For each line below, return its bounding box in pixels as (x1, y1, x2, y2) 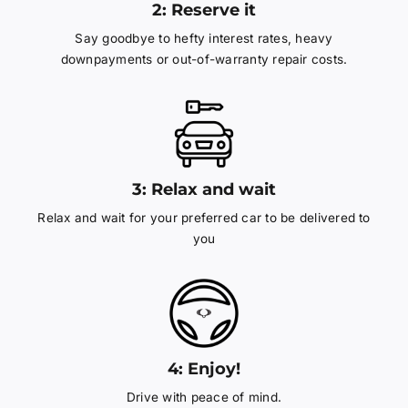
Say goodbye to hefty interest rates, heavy (75, 31, 333, 46)
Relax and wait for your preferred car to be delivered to (37, 210, 371, 226)
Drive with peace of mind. (127, 390, 281, 405)
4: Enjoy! (168, 359, 240, 379)
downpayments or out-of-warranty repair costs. (60, 52, 348, 67)
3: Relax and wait (132, 179, 276, 199)
